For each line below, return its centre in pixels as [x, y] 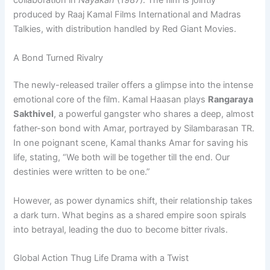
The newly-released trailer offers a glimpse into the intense [133, 85]
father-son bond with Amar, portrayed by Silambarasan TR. [134, 129]
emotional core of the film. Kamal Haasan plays [111, 100]
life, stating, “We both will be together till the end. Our [122, 158]
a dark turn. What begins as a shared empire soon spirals [130, 215]
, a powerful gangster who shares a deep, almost [154, 114]
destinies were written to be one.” [82, 172]
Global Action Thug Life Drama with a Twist [101, 258]
